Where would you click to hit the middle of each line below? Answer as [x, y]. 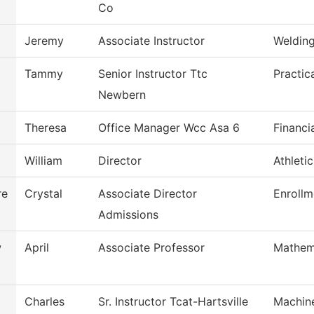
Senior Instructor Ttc [153, 74]
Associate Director [148, 194]
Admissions [128, 215]
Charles [45, 302]
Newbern [122, 95]
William [43, 161]
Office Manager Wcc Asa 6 [169, 128]
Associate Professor [151, 248]
